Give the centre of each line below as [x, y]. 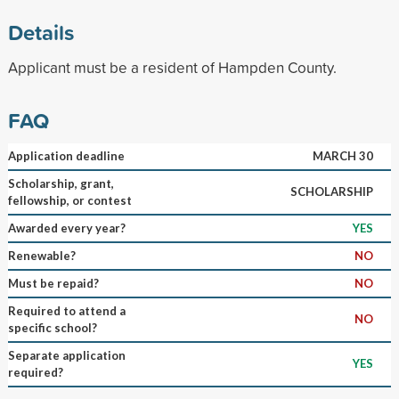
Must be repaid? [53, 283]
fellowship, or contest [69, 200]
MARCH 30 [342, 155]
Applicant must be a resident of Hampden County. [172, 67]
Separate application [66, 355]
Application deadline [66, 155]
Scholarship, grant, [61, 183]
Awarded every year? [66, 228]
